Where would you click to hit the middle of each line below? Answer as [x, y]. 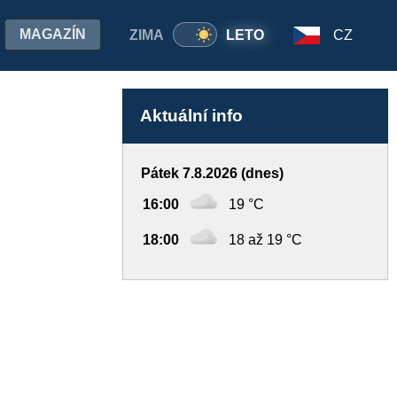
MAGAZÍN [53, 34]
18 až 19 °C [265, 240]
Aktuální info [191, 116]
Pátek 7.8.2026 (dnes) [212, 173]
